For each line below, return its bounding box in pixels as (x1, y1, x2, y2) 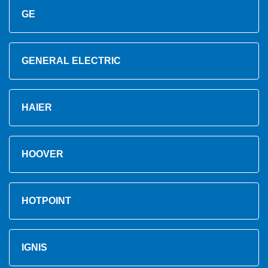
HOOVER (22, 149, 63, 160)
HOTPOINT (22, 196, 71, 206)
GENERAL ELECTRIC (22, 56, 121, 66)
